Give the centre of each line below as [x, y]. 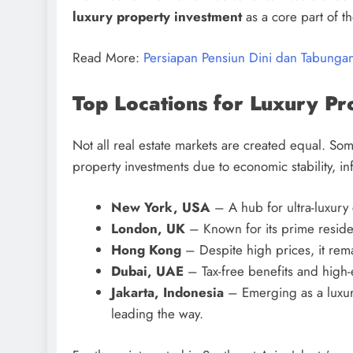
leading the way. [157, 314]
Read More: [108, 58]
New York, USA [160, 208]
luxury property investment [157, 16]
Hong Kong [146, 250]
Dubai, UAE [147, 271]
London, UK [148, 229]
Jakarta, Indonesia [167, 293]
